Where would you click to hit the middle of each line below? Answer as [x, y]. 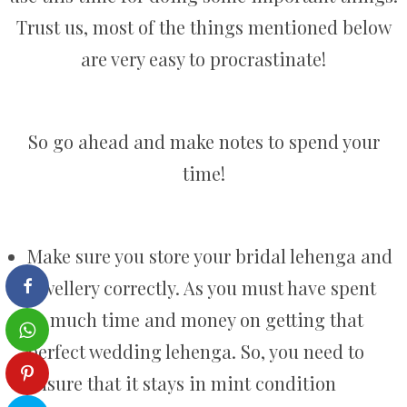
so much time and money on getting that [195, 319]
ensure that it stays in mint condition [182, 382]
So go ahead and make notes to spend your [203, 141]
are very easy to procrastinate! [203, 58]
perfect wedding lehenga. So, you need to [196, 351]
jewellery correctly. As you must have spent [202, 287]
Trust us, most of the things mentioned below [203, 26]
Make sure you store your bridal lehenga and [210, 255]
